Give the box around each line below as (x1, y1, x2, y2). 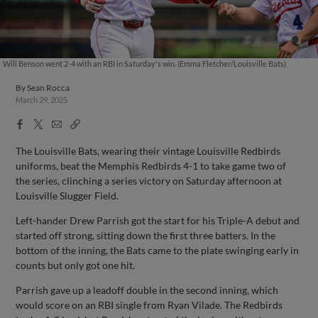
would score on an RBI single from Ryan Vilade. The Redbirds (16, 298, 283, 311)
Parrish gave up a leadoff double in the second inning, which (16, 283, 279, 296)
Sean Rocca (27, 82, 70, 93)
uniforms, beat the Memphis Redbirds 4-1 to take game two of (16, 159, 287, 172)
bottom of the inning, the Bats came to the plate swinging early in (16, 243, 300, 256)
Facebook (14, 117, 60, 128)
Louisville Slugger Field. (16, 189, 119, 202)
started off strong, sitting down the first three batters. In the (16, 229, 276, 241)
